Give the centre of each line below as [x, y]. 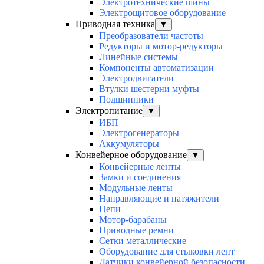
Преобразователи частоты [151, 36]
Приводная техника [115, 24]
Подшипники [126, 100]
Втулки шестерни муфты [149, 89]
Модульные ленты [136, 188]
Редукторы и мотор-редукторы [161, 47]
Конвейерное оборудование [131, 155]
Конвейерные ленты [140, 167]
